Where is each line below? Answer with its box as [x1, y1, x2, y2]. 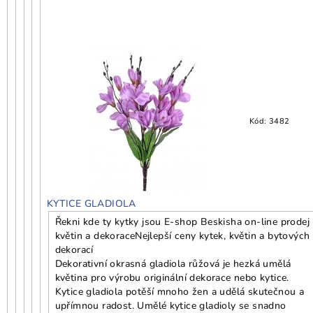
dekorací [54, 243, 94, 257]
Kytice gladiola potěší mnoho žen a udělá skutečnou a [54, 285, 305, 299]
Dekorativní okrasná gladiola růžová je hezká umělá [54, 257, 291, 271]
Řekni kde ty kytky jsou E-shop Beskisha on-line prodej [54, 215, 310, 229]
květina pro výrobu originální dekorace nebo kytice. [54, 271, 289, 285]
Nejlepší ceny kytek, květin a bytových [135, 229, 310, 243]
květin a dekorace [54, 229, 136, 243]
